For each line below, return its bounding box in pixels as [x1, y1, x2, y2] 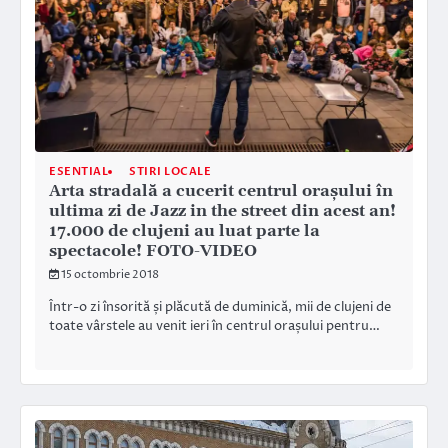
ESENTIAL [49, 164, 108, 180]
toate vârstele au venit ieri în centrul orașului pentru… [49, 317, 380, 336]
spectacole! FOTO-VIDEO [49, 241, 257, 262]
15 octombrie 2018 [61, 267, 159, 283]
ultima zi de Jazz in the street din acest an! [49, 201, 396, 222]
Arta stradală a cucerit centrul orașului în [49, 181, 393, 202]
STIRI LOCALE [129, 164, 211, 180]
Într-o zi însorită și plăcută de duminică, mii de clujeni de [49, 298, 391, 317]
